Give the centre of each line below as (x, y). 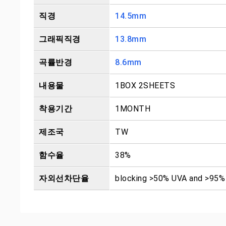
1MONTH (133, 109)
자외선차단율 (64, 178)
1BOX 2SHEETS (145, 86)
